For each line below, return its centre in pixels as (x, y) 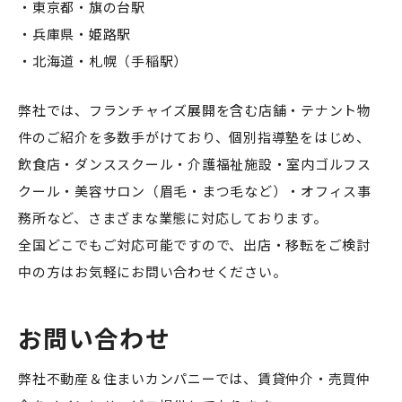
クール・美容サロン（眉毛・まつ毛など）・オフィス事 (195, 191)
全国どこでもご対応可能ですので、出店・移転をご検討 (194, 245)
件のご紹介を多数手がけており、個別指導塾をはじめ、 (194, 137)
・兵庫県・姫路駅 (74, 34)
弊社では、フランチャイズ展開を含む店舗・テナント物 (195, 110)
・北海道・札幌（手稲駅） (103, 61)
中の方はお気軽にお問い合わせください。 (153, 271)
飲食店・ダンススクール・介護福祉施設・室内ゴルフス (195, 164)
